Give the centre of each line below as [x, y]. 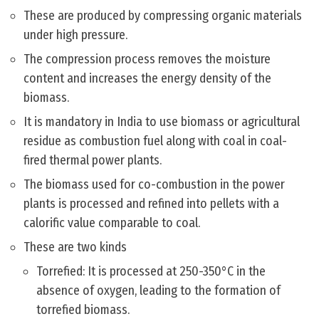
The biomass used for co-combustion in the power [154, 185]
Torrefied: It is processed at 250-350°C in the [151, 272]
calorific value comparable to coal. [112, 223]
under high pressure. [75, 35]
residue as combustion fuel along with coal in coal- [155, 141]
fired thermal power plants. [93, 161]
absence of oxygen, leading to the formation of [158, 291]
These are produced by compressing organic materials [163, 16]
